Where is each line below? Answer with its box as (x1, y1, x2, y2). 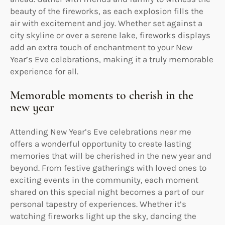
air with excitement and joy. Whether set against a (10, 18, 202, 28)
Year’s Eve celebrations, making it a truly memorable (10, 54, 213, 64)
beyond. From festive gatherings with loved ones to (10, 162, 206, 173)
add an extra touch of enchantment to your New (10, 42, 192, 52)
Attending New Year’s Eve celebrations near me (10, 126, 191, 137)
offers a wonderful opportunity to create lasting (10, 138, 191, 149)
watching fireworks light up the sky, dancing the (10, 210, 196, 221)
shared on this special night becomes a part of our (10, 186, 204, 197)
